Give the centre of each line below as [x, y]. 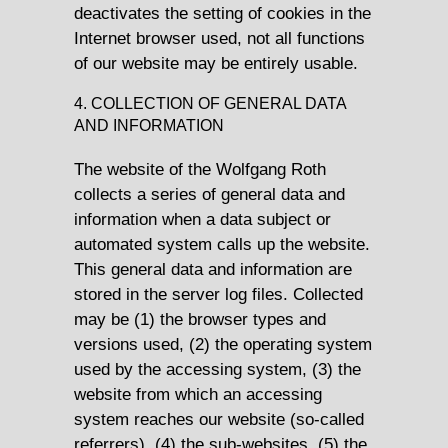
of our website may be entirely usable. [216, 63]
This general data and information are [213, 269]
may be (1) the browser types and [200, 319]
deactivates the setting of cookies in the [222, 13]
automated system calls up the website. [222, 244]
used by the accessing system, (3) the [217, 369]
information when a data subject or [202, 219]
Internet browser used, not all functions [219, 38]
